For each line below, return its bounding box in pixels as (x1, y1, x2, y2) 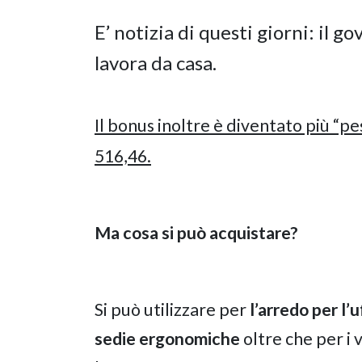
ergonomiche (139, 327, 240, 349)
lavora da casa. (95, 50, 217, 74)
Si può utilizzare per (95, 298, 250, 320)
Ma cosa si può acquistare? (95, 221, 298, 243)
